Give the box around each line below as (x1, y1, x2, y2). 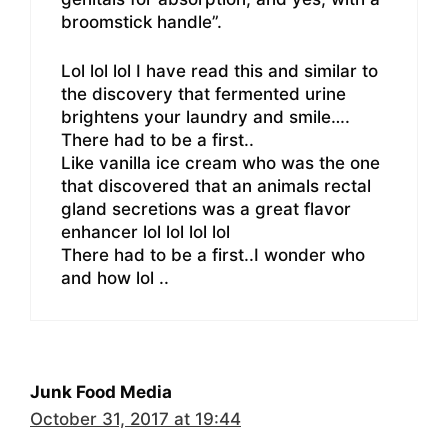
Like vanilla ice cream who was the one (61, 152, 380, 173)
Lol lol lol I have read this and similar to (61, 60, 378, 81)
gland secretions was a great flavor (61, 198, 351, 219)
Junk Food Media (30, 381, 172, 402)
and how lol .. (61, 267, 169, 288)
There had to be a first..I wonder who (61, 244, 365, 265)
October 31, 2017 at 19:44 (30, 408, 241, 429)
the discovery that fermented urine (61, 83, 346, 104)
